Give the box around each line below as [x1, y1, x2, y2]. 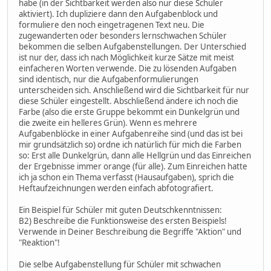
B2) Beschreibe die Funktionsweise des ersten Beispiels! [19, 215, 227, 227]
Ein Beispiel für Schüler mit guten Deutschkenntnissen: [19, 204, 222, 216]
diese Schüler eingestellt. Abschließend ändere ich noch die [19, 96, 238, 107]
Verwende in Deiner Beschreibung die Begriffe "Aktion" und [19, 226, 241, 238]
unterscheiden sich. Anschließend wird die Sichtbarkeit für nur [19, 85, 249, 96]
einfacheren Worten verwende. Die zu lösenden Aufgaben [19, 63, 237, 74]
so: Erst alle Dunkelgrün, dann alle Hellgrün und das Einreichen [19, 150, 251, 162]
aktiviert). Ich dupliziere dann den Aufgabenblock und [19, 8, 218, 20]
